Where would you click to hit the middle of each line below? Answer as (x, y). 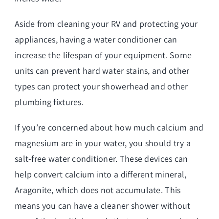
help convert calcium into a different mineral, (101, 174)
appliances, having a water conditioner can (96, 39)
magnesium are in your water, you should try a (103, 143)
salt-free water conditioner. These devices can (101, 158)
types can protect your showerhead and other (101, 86)
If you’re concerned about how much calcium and (109, 127)
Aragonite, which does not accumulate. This (98, 190)
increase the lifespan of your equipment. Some (103, 55)
